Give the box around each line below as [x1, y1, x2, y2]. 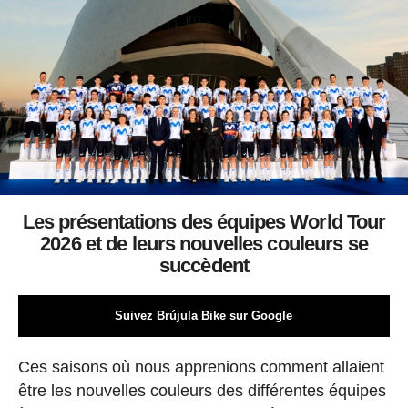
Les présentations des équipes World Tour [22, 209, 386, 233]
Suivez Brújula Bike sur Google [115, 308, 293, 322]
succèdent [158, 253, 250, 277]
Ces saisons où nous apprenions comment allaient [17, 357, 384, 376]
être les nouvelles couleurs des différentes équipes [17, 381, 386, 400]
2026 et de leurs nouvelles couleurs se [40, 231, 368, 255]
